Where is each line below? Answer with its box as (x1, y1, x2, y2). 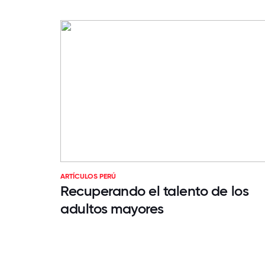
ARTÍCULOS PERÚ (60, 172, 116, 181)
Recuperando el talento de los (60, 182, 249, 200)
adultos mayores (60, 200, 164, 218)
